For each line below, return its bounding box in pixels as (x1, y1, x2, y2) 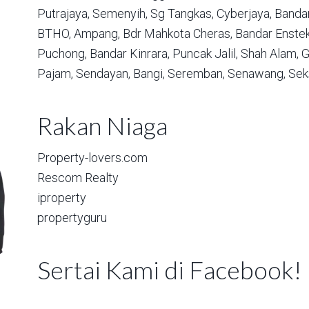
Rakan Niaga (37, 110, 168, 141)
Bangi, (133, 66, 165, 81)
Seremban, (168, 66, 225, 81)
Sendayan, (76, 66, 130, 81)
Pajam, (37, 66, 73, 81)
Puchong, (37, 46, 87, 61)
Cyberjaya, (217, 6, 272, 21)
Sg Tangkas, (150, 6, 214, 21)
